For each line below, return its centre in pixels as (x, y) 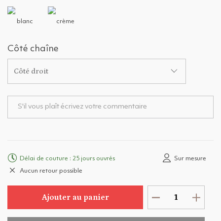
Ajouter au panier (75, 198)
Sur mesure (190, 159)
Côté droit (31, 72)
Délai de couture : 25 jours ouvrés (67, 159)
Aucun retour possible (51, 171)
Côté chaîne (33, 49)
